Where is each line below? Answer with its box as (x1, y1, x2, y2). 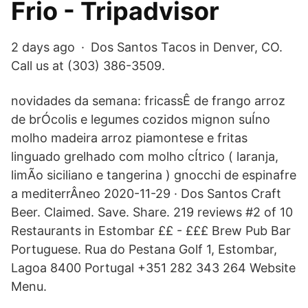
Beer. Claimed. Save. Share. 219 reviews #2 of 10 (11, 205, 293, 219)
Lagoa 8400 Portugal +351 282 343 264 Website (11, 261, 296, 275)
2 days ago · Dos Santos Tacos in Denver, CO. (11, 40, 283, 54)
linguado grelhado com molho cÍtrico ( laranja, (11, 149, 278, 164)
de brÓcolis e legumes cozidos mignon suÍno (11, 112, 270, 126)
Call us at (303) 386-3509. (11, 58, 165, 73)
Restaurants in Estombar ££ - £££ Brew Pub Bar (11, 223, 291, 238)
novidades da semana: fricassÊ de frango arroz (11, 93, 285, 108)
